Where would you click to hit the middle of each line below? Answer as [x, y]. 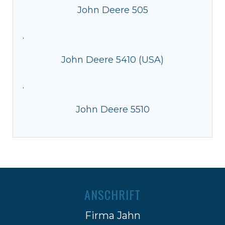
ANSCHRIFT [113, 194]
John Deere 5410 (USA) [113, 60]
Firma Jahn [113, 215]
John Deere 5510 [113, 109]
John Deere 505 [113, 10]
